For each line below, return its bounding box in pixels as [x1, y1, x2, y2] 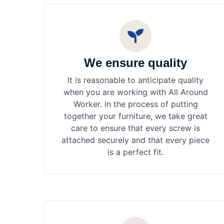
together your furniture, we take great [63, 111, 207, 121]
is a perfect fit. [107, 147, 163, 157]
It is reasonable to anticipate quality [67, 75, 203, 85]
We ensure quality [84, 56, 187, 70]
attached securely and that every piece [61, 135, 209, 145]
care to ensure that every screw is [71, 123, 200, 133]
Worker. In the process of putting [73, 99, 198, 109]
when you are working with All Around [63, 87, 208, 97]
